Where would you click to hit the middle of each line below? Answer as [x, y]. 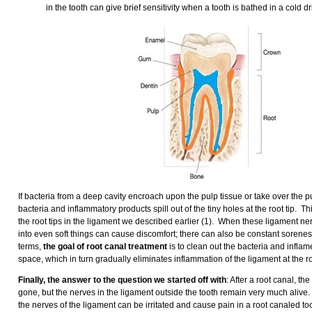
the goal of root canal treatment [106, 247]
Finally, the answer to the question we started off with [122, 280]
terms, [31, 247]
